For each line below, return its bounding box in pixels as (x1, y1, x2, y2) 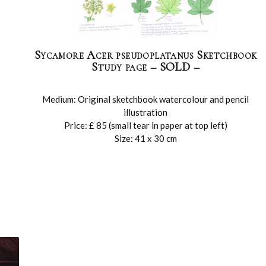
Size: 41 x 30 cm (114, 133, 177, 144)
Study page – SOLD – (91, 60, 199, 74)
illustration (123, 107, 168, 118)
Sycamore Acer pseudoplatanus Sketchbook (34, 48, 257, 62)
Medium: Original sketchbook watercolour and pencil (42, 94, 249, 104)
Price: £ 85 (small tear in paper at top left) (64, 120, 227, 131)
